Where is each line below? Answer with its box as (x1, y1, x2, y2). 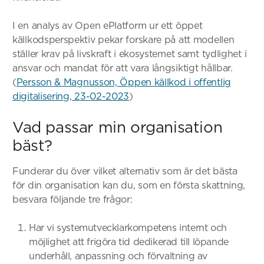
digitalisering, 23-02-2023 (12, 90, 130, 102)
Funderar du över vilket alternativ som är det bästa (12, 165, 237, 177)
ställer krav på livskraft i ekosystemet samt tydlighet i (12, 48, 247, 60)
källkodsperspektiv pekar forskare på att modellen (12, 34, 235, 45)
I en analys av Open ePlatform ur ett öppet (12, 19, 203, 31)
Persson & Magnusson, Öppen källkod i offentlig (16, 76, 231, 88)
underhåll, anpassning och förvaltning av (29, 250, 208, 262)
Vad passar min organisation (12, 117, 223, 136)
